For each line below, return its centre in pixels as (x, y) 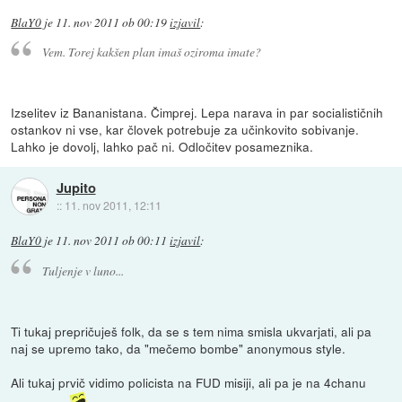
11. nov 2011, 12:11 (113, 205)
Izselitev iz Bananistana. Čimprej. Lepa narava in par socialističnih (197, 113)
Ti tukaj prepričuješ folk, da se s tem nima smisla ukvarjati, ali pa (192, 331)
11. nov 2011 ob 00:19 (112, 22)
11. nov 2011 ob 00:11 (112, 241)
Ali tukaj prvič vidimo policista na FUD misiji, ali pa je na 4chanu (189, 382)
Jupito (76, 187)
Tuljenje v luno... (83, 270)
